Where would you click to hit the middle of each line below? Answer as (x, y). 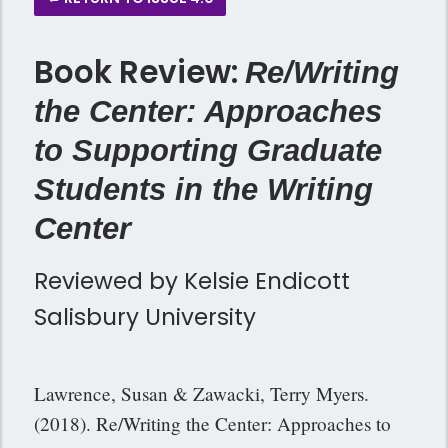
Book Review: (140, 72)
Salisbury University (145, 317)
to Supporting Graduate (208, 151)
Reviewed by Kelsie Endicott (192, 281)
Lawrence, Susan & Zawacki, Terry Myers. (202, 394)
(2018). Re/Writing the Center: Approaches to (213, 424)
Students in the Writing (204, 190)
